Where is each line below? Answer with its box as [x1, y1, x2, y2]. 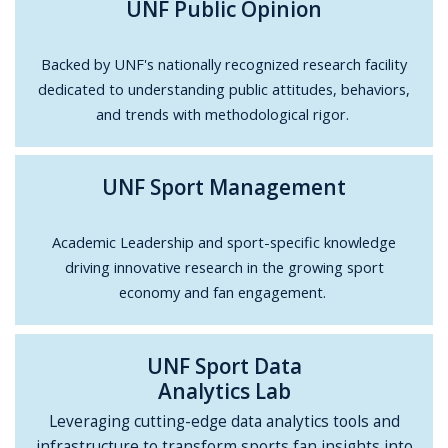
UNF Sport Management [102, 173, 347, 202]
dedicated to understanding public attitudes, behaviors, [38, 78, 411, 99]
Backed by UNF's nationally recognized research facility [41, 53, 408, 74]
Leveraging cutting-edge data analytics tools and [48, 410, 400, 432]
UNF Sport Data [146, 351, 302, 380]
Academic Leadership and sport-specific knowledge [52, 232, 397, 253]
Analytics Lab [157, 376, 291, 405]
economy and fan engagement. [118, 282, 330, 303]
